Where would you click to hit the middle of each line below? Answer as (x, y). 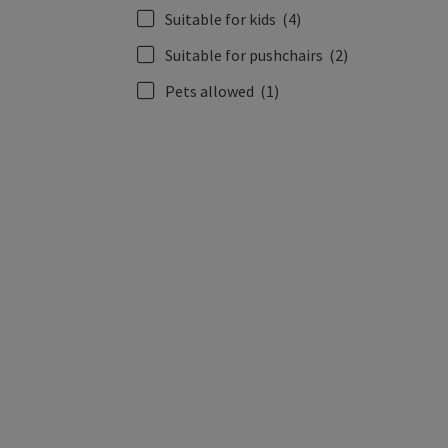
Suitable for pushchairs (244, 54)
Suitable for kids (220, 18)
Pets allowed (209, 90)
